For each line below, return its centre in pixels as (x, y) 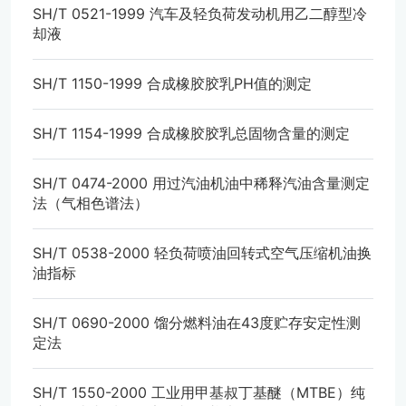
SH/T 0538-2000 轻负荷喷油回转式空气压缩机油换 (202, 252)
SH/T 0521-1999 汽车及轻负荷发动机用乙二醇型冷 (200, 13)
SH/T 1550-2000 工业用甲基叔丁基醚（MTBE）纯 (199, 392)
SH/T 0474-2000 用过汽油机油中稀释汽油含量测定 (201, 183)
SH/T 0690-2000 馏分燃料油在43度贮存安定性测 (197, 322)
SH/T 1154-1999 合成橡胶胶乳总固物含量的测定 (191, 133)
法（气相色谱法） (91, 203)
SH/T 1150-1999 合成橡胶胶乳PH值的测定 (172, 83)
